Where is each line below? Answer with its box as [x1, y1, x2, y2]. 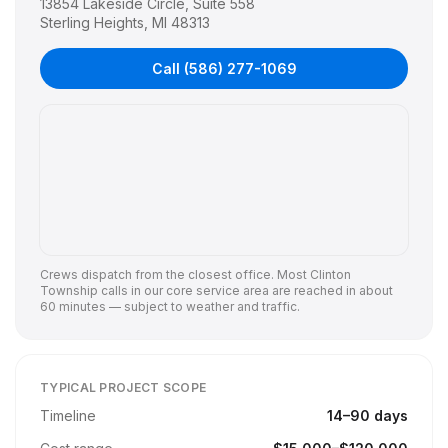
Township [40, 283, 98, 298]
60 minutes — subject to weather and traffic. [40, 299, 300, 314]
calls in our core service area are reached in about [101, 283, 393, 298]
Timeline [40, 407, 96, 424]
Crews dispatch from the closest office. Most [40, 267, 310, 282]
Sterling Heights [40, 14, 144, 31]
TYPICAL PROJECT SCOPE [40, 380, 207, 395]
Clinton [310, 267, 351, 282]
